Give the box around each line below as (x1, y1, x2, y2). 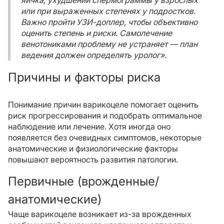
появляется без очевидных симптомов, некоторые (8, 132, 201, 142)
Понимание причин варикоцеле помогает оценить (8, 99, 198, 109)
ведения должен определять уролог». (21, 50, 166, 60)
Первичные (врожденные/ (8, 174, 159, 188)
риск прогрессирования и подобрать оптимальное (8, 110, 202, 120)
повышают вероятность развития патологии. (8, 154, 178, 164)
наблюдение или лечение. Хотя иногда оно (8, 121, 170, 131)
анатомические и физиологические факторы (8, 143, 178, 153)
